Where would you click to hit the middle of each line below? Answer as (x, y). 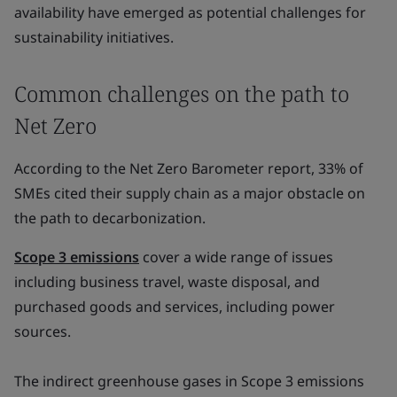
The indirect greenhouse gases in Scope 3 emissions (189, 381)
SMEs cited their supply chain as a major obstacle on (190, 193)
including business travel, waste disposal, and (167, 282)
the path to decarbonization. (110, 218)
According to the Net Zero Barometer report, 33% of (189, 168)
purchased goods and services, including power (175, 307)
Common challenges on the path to (182, 93)
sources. (43, 331)
